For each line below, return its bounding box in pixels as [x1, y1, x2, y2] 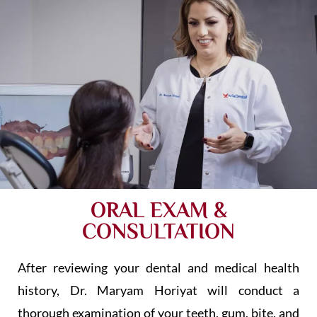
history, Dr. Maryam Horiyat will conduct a [18, 282, 299, 299]
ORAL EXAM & [90, 198, 227, 223]
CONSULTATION [82, 219, 235, 244]
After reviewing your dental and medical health [18, 260, 299, 276]
